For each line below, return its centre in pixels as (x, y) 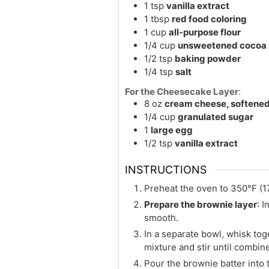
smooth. (161, 218)
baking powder (208, 58)
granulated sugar (216, 116)
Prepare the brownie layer (201, 205)
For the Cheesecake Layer (182, 91)
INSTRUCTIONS (166, 170)
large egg (172, 130)
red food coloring (209, 19)
